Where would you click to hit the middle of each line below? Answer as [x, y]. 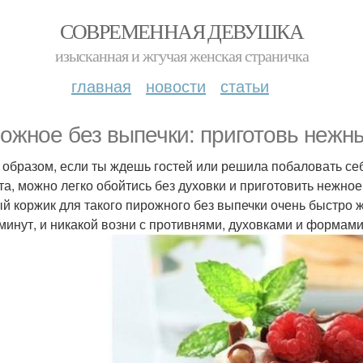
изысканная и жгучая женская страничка [181, 56]
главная [101, 85]
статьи [245, 85]
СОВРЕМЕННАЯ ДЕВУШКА [181, 31]
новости [176, 85]
